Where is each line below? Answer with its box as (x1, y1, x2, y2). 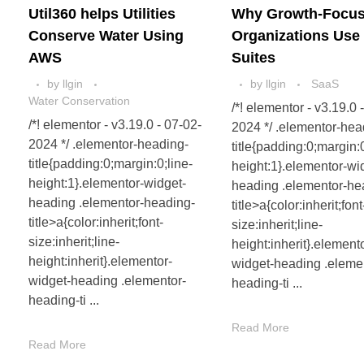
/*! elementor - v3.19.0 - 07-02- (28, 118, 201, 132)
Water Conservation (28, 94, 130, 108)
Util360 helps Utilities (28, 6, 175, 23)
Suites (232, 50, 276, 67)
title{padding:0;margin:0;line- (28, 157, 193, 171)
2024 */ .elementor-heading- (28, 137, 188, 152)
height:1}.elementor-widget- (28, 176, 186, 191)
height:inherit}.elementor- (28, 254, 172, 269)
